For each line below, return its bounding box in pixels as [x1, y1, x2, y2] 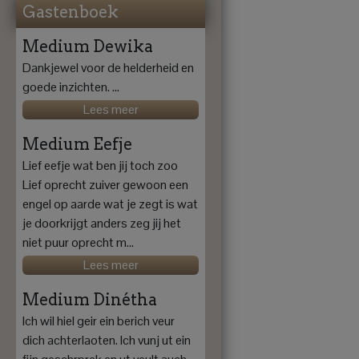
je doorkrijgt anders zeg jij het [22, 215, 181, 232]
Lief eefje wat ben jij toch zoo [22, 157, 178, 175]
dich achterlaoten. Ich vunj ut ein [22, 332, 191, 349]
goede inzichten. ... [22, 79, 119, 96]
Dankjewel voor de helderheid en [22, 59, 194, 77]
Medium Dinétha [22, 290, 157, 310]
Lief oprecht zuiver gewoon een [22, 176, 188, 194]
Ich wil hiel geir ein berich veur [22, 313, 175, 330]
